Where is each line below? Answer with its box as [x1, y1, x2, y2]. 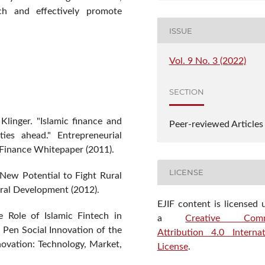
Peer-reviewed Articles [169, 119, 263, 129]
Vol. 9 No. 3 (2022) [169, 56, 246, 66]
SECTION [169, 86, 204, 96]
